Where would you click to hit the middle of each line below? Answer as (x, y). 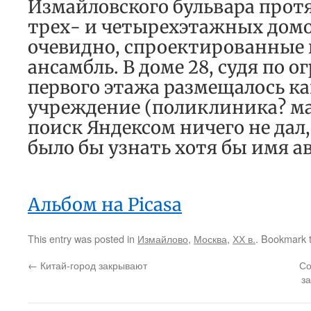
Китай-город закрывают (92, 265)
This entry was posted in (83, 238)
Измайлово (163, 238)
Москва (210, 238)
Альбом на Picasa (105, 205)
